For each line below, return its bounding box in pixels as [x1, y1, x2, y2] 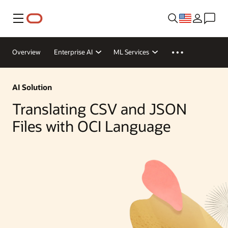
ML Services [113, 48, 149, 56]
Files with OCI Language [12, 117, 170, 136]
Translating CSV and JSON [12, 99, 187, 119]
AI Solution [12, 81, 52, 92]
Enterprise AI [54, 48, 93, 56]
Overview [12, 48, 41, 56]
